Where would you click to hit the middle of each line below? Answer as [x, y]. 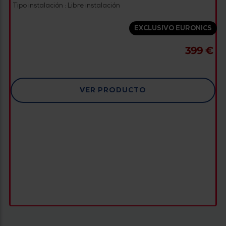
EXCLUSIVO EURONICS [173, 29]
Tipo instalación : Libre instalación [66, 6]
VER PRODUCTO [113, 90]
